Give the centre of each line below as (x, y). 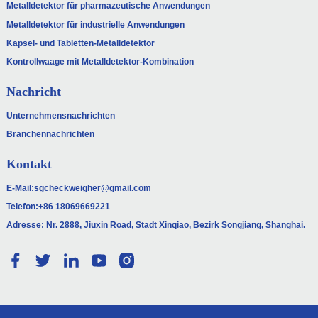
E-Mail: (20, 188)
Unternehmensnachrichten (60, 115)
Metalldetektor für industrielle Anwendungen (95, 24)
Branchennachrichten (50, 135)
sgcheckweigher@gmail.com (92, 188)
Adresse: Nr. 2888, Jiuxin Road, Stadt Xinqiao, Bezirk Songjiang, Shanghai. (155, 225)
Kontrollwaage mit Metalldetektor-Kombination (100, 62)
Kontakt (29, 164)
